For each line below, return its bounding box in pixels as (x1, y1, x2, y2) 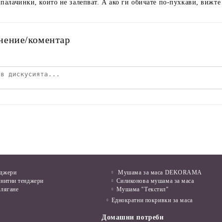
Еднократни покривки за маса (111, 197, 193, 204)
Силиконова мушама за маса (116, 177, 194, 185)
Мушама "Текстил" (116, 186, 169, 193)
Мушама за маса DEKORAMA (116, 169, 203, 176)
